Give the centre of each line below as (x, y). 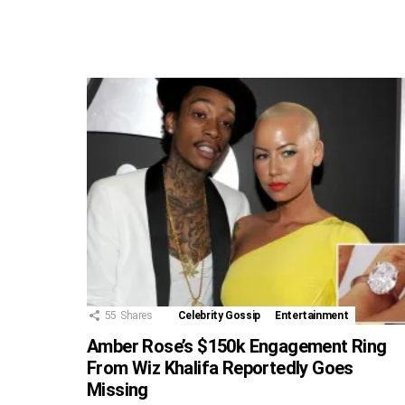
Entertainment (312, 316)
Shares (136, 316)
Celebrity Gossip (219, 316)
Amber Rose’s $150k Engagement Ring (237, 347)
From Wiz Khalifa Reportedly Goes (220, 368)
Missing (118, 390)
